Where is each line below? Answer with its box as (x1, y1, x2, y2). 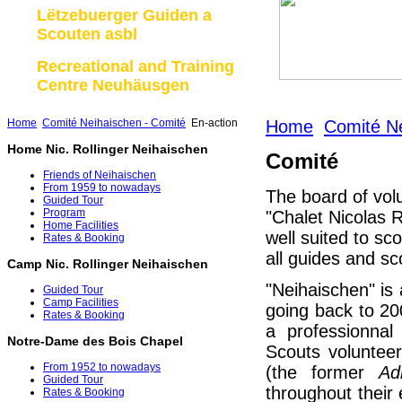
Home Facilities (43, 219, 118, 232)
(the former (266, 363, 379, 383)
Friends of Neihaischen (43, 169, 156, 182)
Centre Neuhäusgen (37, 75, 189, 94)
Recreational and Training (37, 57, 234, 75)
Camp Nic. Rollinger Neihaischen (7, 257, 208, 272)
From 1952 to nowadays (43, 361, 161, 374)
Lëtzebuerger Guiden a (37, 5, 212, 24)
